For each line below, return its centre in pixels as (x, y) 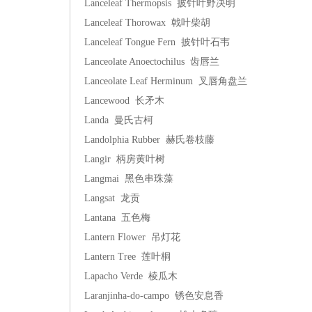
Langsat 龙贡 (112, 198)
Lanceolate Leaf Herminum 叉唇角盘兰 (166, 81)
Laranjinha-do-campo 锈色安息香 (154, 296)
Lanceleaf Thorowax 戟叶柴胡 (147, 23)
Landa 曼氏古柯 (119, 120)
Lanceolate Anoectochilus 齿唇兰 (152, 62)
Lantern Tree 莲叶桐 (127, 257)
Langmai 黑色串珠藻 (129, 179)
